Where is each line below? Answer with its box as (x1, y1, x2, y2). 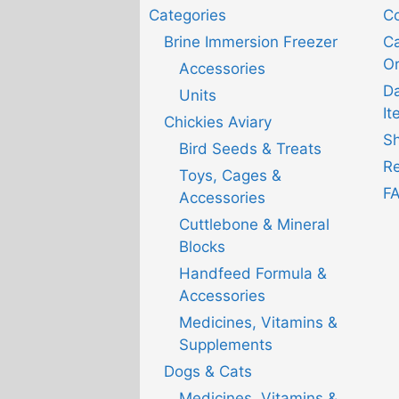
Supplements (179, 336, 273, 354)
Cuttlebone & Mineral (179, 216, 330, 234)
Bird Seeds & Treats (179, 140, 322, 159)
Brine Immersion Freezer (164, 33, 338, 52)
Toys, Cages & (179, 167, 281, 185)
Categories (149, 6, 226, 25)
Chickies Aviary (164, 113, 272, 132)
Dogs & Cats (164, 362, 252, 381)
